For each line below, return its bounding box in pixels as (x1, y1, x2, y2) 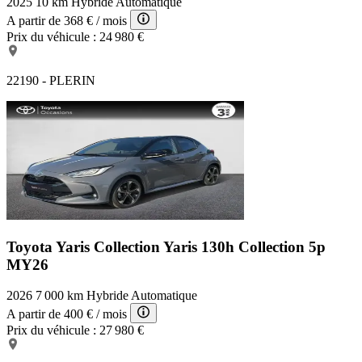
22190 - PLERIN (6, 74, 95, 87)
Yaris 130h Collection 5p (163, 238, 326, 255)
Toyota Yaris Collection (6, 238, 163, 255)
